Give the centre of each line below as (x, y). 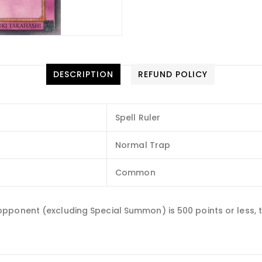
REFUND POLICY (173, 74)
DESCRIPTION (83, 74)
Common (135, 173)
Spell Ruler (138, 118)
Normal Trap (143, 145)
